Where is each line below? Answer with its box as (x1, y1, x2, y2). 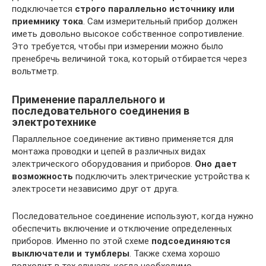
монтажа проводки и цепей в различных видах (12, 145, 205, 157)
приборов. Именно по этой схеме (12, 235, 151, 246)
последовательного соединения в (12, 104, 189, 117)
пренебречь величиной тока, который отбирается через (12, 53, 247, 64)
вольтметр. (12, 65, 59, 77)
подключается (12, 3, 72, 14)
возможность (12, 170, 73, 182)
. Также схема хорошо (129, 248, 220, 259)
